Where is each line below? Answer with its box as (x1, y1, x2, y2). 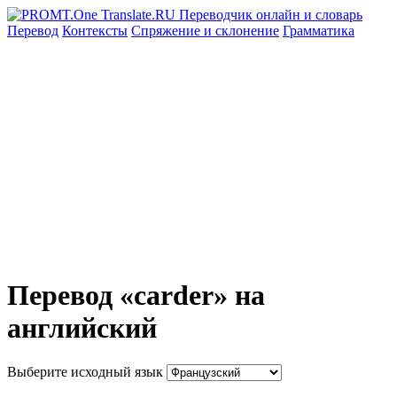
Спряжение (131, 23, 204, 38)
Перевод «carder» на (7, 279, 265, 312)
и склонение (204, 23, 279, 38)
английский (7, 312, 157, 345)
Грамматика (283, 23, 354, 38)
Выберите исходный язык (7, 363, 163, 379)
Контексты (62, 23, 128, 38)
